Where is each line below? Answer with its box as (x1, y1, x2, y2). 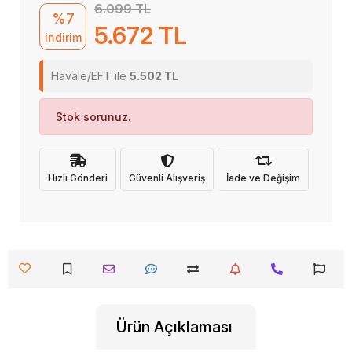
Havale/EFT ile (51, 69, 130, 82)
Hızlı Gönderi (48, 171, 108, 184)
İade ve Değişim (226, 171, 300, 184)
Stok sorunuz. (56, 110, 131, 123)
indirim (44, 30, 82, 44)
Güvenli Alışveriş (129, 171, 205, 184)
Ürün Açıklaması (116, 317, 233, 336)
